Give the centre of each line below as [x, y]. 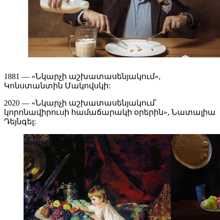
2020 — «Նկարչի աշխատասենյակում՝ [80, 103]
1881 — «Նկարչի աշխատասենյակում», [82, 77]
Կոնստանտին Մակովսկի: [57, 86]
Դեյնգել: [20, 122]
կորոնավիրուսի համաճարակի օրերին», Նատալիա [110, 112]
